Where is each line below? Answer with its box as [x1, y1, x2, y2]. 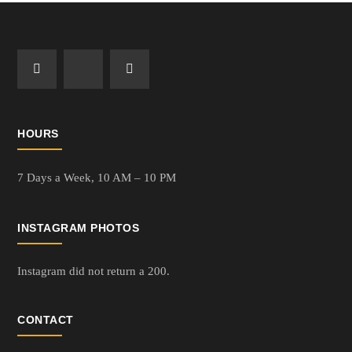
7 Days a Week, [17, 171, 98, 185]
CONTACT [17, 313, 74, 326]
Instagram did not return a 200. [17, 264, 170, 277]
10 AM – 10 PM [97, 171, 177, 185]
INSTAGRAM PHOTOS [17, 221, 140, 234]
